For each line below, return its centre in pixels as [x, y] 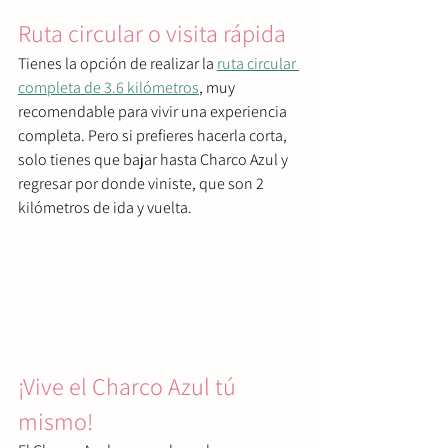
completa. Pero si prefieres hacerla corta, [154, 135]
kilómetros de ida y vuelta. [105, 207]
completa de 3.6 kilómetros [108, 87]
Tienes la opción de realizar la [117, 63]
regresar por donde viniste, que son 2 [142, 183]
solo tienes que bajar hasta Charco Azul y [154, 159]
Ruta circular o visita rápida [152, 32]
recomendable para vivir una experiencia [154, 111]
